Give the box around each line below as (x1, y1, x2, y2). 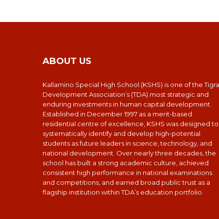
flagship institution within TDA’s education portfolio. (43, 188, 203, 197)
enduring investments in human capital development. (43, 100, 212, 109)
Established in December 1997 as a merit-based (43, 110, 192, 118)
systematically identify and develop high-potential (43, 130, 200, 138)
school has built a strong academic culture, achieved (43, 159, 209, 167)
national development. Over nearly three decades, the (43, 149, 216, 157)
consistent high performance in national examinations (43, 169, 212, 177)
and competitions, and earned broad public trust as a (43, 178, 210, 187)
